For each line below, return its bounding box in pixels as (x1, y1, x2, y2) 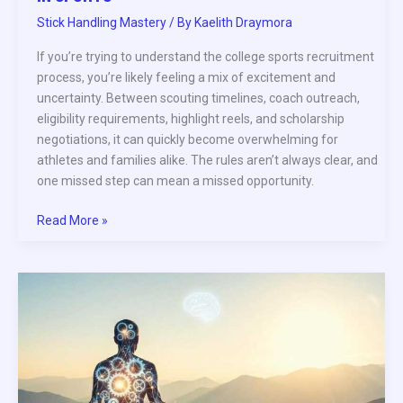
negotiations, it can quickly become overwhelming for (37, 132, 338, 148)
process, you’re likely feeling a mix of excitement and (37, 70, 336, 85)
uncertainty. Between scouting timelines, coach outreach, (37, 91, 360, 106)
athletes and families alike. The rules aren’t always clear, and (37, 153, 378, 168)
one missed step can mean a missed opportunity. (37, 174, 314, 189)
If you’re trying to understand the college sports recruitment (37, 49, 374, 65)
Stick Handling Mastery (37, 15, 166, 31)
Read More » (37, 213, 108, 228)
